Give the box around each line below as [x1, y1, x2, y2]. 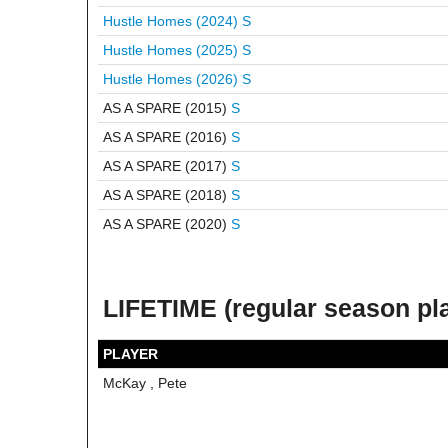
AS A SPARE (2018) [103, 187, 231, 203]
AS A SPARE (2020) [103, 216, 231, 232]
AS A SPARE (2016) [103, 129, 231, 145]
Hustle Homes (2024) [103, 13, 242, 29]
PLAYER [103, 346, 158, 362]
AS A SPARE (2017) [103, 158, 231, 174]
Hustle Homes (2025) [103, 42, 242, 58]
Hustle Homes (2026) [103, 71, 242, 87]
